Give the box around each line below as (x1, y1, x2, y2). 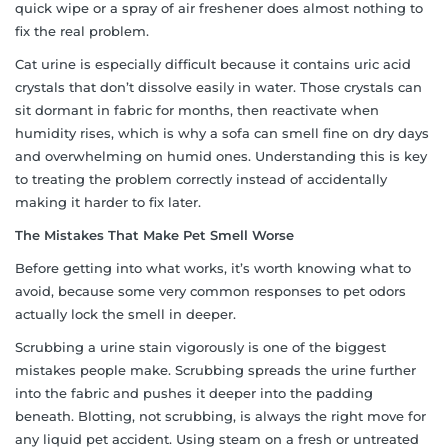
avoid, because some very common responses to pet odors (15, 282, 406, 299)
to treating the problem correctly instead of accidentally (15, 170, 387, 187)
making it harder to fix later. (15, 193, 201, 210)
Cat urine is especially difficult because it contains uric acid (15, 55, 411, 72)
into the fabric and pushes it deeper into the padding (15, 384, 373, 401)
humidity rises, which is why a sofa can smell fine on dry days (15, 124, 429, 141)
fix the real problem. (15, 22, 149, 39)
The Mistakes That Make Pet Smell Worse (15, 226, 294, 243)
